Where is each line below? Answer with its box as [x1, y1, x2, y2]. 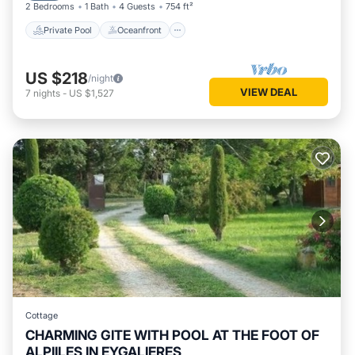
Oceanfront [117, 24, 162, 36]
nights [33, 86, 60, 99]
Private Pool [44, 24, 92, 36]
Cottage [25, 310, 58, 321]
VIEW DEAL [240, 85, 297, 98]
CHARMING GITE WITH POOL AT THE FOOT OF [25, 327, 319, 343]
